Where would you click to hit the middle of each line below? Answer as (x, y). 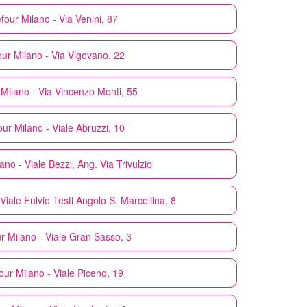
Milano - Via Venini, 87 (69, 18)
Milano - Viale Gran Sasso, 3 (69, 236)
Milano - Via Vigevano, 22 (69, 54)
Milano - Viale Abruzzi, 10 (69, 127)
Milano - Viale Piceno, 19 (69, 272)
